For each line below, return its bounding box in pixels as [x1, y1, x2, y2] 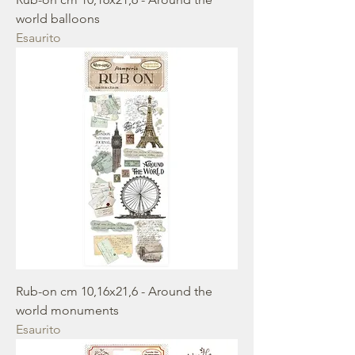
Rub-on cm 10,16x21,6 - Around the [16, 284, 212, 299]
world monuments [16, 303, 119, 318]
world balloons [16, 11, 100, 26]
